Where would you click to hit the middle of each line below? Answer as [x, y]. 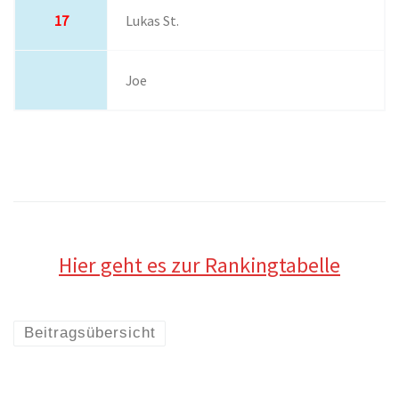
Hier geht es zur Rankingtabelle [199, 265]
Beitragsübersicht [90, 333]
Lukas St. [153, 21]
